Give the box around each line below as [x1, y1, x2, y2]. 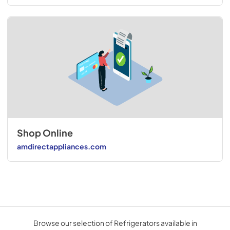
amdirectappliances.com [16, 141, 106, 151]
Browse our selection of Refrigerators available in [33, 218, 197, 228]
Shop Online [16, 127, 73, 139]
